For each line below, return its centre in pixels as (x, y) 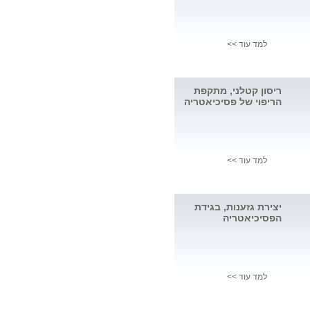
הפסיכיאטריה (252, 218)
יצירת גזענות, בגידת (238, 207)
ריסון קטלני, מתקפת (238, 91)
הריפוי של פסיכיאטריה (233, 102)
